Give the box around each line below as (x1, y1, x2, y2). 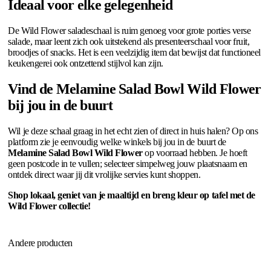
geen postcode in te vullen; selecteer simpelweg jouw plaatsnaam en (8, 158, 247, 169)
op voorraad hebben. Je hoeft (142, 147, 247, 158)
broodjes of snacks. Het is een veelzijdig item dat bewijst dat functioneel (8, 47, 261, 58)
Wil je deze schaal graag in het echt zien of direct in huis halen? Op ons (8, 125, 258, 136)
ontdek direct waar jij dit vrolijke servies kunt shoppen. (8, 169, 201, 180)
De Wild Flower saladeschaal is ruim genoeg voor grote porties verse (8, 25, 251, 36)
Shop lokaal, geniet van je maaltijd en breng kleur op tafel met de (8, 189, 255, 200)
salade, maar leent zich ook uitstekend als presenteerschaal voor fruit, (8, 36, 250, 47)
